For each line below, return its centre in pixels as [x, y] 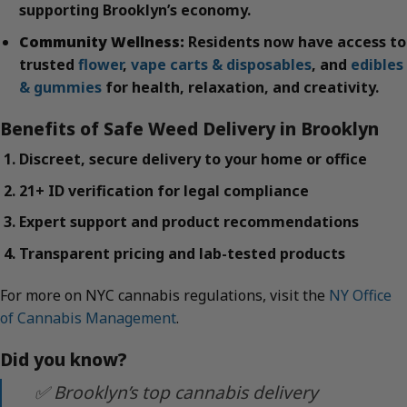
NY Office [360, 295]
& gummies [60, 87]
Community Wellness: [101, 41]
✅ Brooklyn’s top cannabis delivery [176, 392]
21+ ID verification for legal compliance [164, 190]
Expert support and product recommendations [189, 222]
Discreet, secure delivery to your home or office [193, 159]
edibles [377, 64]
